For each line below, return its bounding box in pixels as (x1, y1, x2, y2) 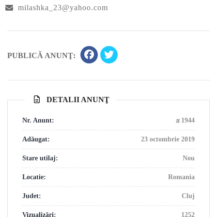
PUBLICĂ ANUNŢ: (7, 51, 76, 60)
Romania (168, 173, 195, 181)
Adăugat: (22, 136, 50, 143)
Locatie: (22, 173, 46, 181)
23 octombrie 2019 (141, 136, 195, 143)
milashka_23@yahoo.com (18, 3, 108, 12)
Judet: (22, 192, 41, 200)
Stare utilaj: (22, 155, 58, 162)
